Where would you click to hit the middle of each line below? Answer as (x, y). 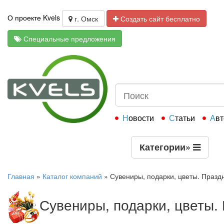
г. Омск (85, 19)
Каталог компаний (72, 176)
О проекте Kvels (34, 17)
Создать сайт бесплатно (159, 19)
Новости (141, 118)
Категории (162, 147)
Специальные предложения (68, 39)
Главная (21, 176)
